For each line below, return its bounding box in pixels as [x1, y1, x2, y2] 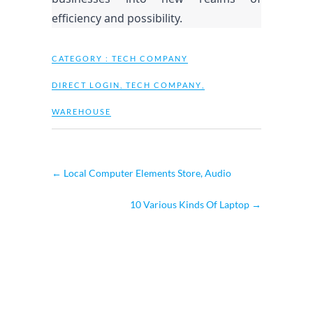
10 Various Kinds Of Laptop [130, 198, 252, 210]
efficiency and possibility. [52, 10, 182, 26]
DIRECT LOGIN [52, 80, 120, 89]
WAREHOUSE [52, 107, 111, 116]
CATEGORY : [52, 54, 112, 63]
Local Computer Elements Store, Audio [61, 167, 231, 179]
